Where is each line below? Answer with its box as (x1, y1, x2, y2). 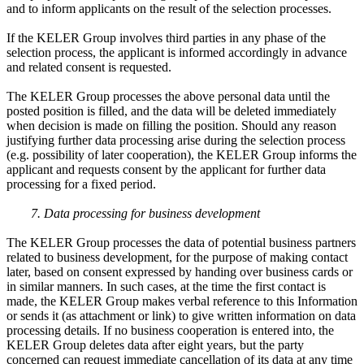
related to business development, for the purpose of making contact (6, 249, 348, 264)
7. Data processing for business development (31, 206, 260, 220)
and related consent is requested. (6, 59, 171, 74)
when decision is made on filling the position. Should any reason (6, 118, 336, 132)
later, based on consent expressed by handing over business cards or (6, 264, 353, 279)
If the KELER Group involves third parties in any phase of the (6, 30, 326, 45)
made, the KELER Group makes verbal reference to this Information (6, 293, 357, 308)
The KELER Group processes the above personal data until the (6, 89, 330, 103)
